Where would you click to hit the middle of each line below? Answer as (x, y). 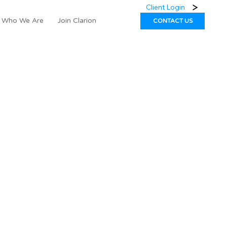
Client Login (166, 7)
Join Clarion (77, 20)
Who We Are (22, 20)
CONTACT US (173, 21)
